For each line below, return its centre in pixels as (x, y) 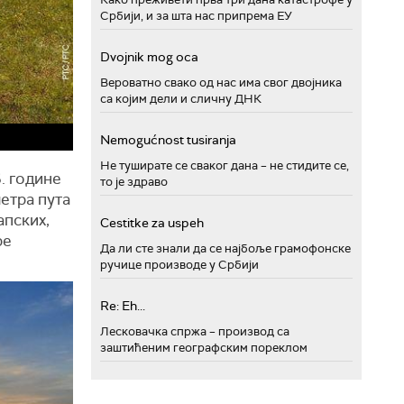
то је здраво (134, 181)
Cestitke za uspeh (152, 222)
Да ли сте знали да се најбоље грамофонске (225, 248)
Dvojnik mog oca (149, 56)
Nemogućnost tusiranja (168, 139)
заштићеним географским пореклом (204, 347)
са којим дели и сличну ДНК (181, 98)
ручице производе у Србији (179, 264)
